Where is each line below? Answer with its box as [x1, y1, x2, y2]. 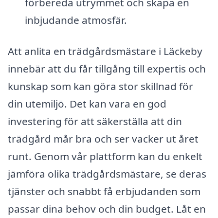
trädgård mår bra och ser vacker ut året [8, 131, 199, 145]
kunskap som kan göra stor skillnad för [8, 79, 193, 93]
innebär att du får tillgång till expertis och [8, 61, 206, 75]
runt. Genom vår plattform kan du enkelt [8, 149, 202, 163]
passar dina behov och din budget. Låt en [8, 201, 206, 216]
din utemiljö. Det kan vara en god [8, 96, 166, 110]
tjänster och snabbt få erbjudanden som [8, 184, 200, 198]
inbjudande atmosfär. [24, 13, 127, 27]
